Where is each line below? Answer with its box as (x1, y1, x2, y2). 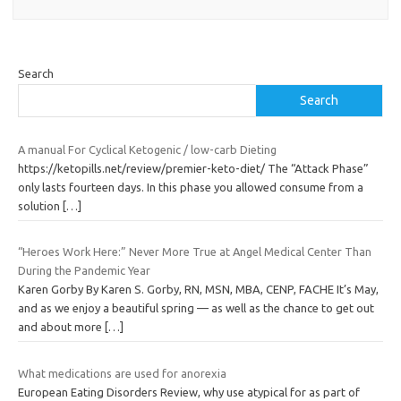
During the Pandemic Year (18, 264, 150, 277)
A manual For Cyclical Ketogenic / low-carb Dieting (18, 142, 277, 156)
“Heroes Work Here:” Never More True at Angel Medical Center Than (18, 245, 371, 259)
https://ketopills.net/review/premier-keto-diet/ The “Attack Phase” (18, 161, 369, 175)
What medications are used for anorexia (18, 366, 226, 380)
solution (18, 199, 63, 212)
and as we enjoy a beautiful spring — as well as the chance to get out (18, 302, 374, 315)
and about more (18, 320, 105, 334)
